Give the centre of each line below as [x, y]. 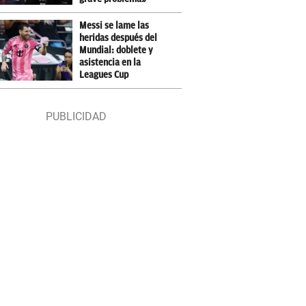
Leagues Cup [104, 75]
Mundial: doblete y [116, 50]
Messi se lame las [114, 26]
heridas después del [119, 38]
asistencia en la [110, 62]
